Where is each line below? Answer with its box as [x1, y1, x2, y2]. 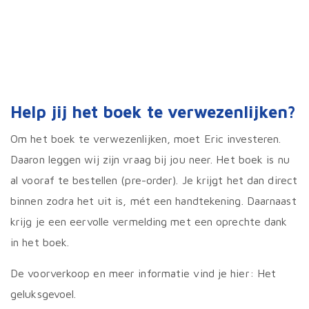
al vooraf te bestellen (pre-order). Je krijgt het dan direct [10, 174, 298, 187]
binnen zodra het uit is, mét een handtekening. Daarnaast [10, 195, 297, 208]
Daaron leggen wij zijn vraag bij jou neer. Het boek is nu [10, 153, 290, 166]
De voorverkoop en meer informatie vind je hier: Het [10, 267, 277, 280]
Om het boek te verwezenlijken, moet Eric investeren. [10, 132, 281, 146]
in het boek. [10, 236, 70, 249]
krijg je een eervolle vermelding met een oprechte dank [10, 215, 288, 228]
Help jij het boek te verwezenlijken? [10, 102, 296, 122]
